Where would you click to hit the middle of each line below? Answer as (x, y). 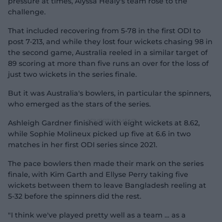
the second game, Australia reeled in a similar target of (108, 53)
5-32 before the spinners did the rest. (75, 196)
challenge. (27, 12)
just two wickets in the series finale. (73, 74)
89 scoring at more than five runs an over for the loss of (108, 63)
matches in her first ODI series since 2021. (83, 145)
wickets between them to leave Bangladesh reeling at (107, 185)
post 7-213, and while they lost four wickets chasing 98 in (110, 42)
